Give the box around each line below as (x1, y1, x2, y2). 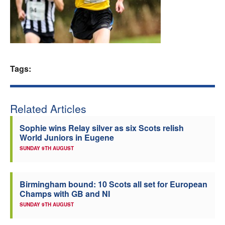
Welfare (101, 10, 131, 23)
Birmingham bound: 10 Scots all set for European (20, 178, 207, 190)
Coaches (100, 37, 132, 50)
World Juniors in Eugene (20, 132, 114, 143)
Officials (100, 64, 133, 77)
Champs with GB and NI (20, 188, 110, 199)
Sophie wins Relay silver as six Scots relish (20, 122, 184, 134)
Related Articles (10, 101, 86, 116)
